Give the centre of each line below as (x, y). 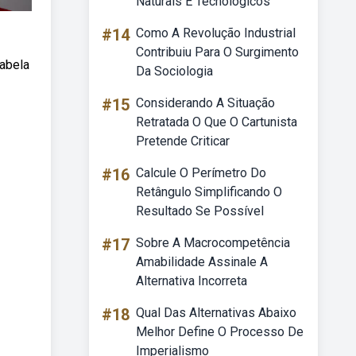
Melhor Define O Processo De (220, 332)
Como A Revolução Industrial (216, 33)
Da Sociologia (174, 71)
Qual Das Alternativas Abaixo (216, 313)
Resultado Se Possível (200, 211)
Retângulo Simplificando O (209, 192)
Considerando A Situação (205, 103)
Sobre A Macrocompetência (213, 243)
